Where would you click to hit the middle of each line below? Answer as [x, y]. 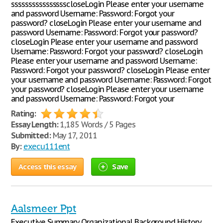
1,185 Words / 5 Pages [97, 124]
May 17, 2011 [74, 135]
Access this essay [48, 167]
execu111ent [47, 146]
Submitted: [31, 135]
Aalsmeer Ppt [44, 209]
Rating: [23, 113]
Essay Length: [35, 124]
